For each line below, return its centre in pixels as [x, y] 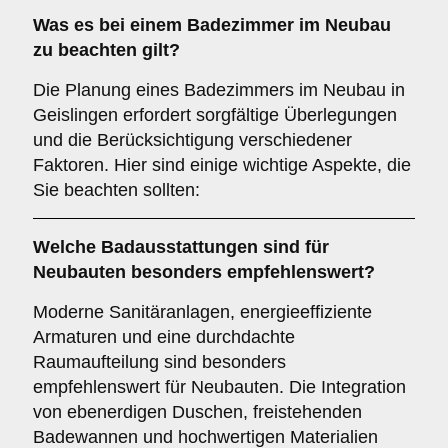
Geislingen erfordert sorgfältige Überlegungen [215, 115]
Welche [67, 247]
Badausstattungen [179, 247]
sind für [293, 247]
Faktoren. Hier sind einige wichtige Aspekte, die [222, 165]
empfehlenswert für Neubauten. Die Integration [219, 387]
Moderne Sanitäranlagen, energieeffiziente [202, 312]
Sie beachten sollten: [116, 190]
